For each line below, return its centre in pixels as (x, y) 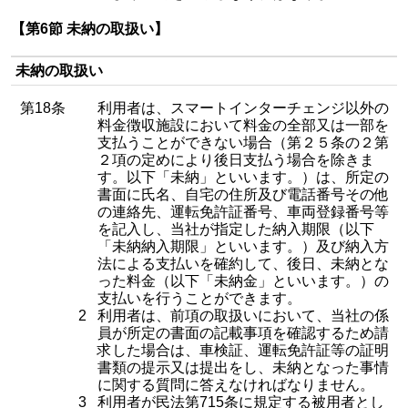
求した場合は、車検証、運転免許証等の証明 (243, 350)
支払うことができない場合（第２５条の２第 (243, 143)
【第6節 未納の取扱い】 (90, 29)
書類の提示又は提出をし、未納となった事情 (243, 367)
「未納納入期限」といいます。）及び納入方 (243, 246)
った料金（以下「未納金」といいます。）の (243, 281)
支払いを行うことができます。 (199, 298)
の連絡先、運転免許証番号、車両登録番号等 (243, 212)
